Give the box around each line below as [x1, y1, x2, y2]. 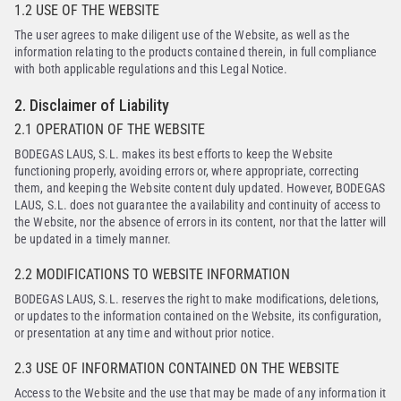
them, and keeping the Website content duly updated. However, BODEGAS [14, 181, 385, 195]
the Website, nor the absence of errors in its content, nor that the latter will [14, 215, 386, 229]
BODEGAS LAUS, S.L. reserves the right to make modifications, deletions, [14, 292, 380, 306]
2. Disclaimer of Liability [14, 96, 169, 115]
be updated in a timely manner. [14, 232, 172, 246]
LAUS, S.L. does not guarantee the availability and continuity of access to [14, 198, 381, 212]
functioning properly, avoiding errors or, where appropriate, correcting [14, 164, 360, 178]
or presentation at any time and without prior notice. [14, 326, 276, 340]
